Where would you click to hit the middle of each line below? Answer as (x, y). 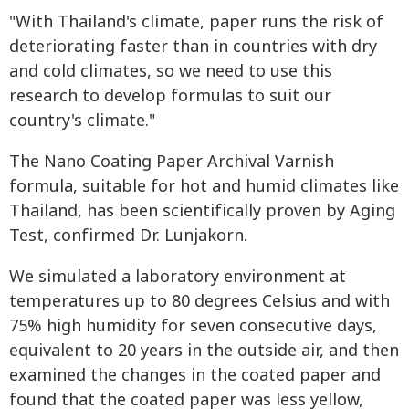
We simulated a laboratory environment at (178, 278)
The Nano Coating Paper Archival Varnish (172, 163)
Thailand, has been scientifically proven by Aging (202, 212)
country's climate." (82, 121)
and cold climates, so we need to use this (171, 72)
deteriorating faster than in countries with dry (193, 47)
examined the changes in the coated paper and (195, 376)
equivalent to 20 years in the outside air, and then (204, 351)
